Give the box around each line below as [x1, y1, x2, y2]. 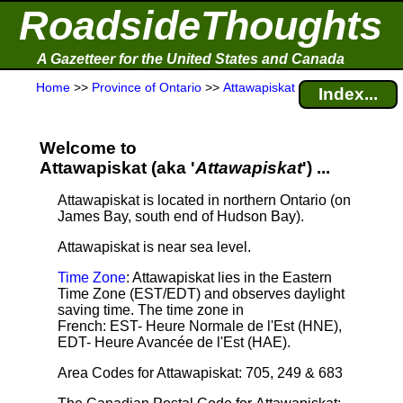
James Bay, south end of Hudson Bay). [58, 209, 304, 224]
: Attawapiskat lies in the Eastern [126, 270, 332, 285]
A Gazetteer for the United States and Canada [37, 51, 345, 67]
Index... [318, 85, 378, 103]
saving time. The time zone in [58, 302, 244, 318]
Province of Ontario [92, 80, 201, 94]
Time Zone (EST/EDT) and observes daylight [58, 286, 345, 301]
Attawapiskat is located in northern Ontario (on [58, 193, 351, 208]
